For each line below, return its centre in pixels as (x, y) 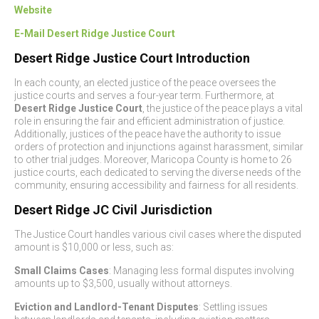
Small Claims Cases (62, 271)
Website (33, 10)
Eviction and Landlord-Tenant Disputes (106, 307)
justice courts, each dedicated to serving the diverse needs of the (157, 172)
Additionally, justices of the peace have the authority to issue (147, 134)
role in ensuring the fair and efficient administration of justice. (150, 121)
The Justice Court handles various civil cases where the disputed (158, 234)
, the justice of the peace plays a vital (223, 108)
